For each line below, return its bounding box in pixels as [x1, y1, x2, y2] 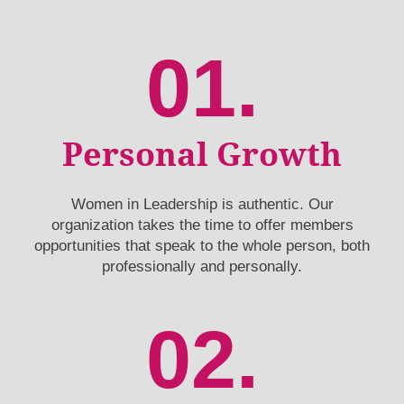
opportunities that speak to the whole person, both [34, 236, 370, 254]
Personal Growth [62, 134, 342, 174]
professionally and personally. [102, 257, 302, 275]
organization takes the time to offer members [50, 216, 353, 234]
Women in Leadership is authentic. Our [70, 195, 334, 213]
